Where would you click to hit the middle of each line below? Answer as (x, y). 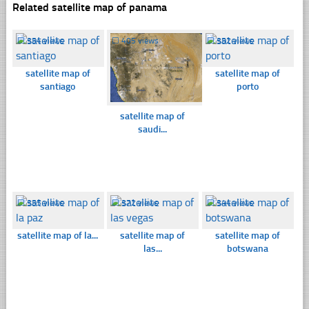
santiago (58, 86)
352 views (235, 40)
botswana (247, 248)
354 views (45, 40)
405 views (140, 40)
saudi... (153, 129)
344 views (235, 202)
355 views (45, 202)
